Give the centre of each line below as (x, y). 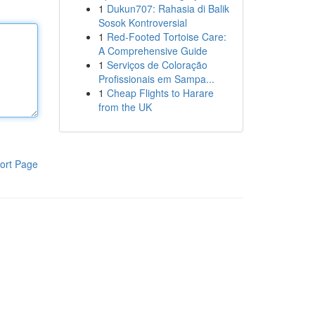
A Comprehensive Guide (153, 51)
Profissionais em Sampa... (156, 79)
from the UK (125, 107)
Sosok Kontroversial (142, 22)
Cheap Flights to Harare (160, 93)
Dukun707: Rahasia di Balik (168, 8)
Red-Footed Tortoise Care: (166, 37)
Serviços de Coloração (157, 65)
